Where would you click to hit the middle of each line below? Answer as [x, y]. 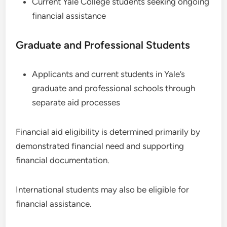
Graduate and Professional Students [103, 45]
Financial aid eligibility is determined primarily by [108, 132]
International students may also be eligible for [103, 190]
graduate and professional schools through [114, 88]
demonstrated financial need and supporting [100, 146]
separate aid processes [76, 102]
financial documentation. [63, 160]
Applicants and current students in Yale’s [109, 74]
